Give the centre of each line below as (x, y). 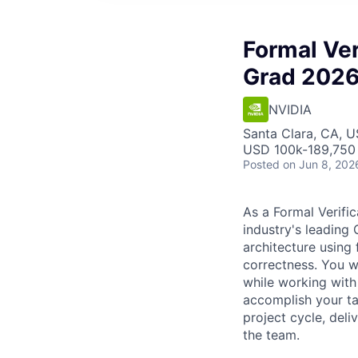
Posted (261, 164)
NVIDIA (290, 109)
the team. (271, 335)
